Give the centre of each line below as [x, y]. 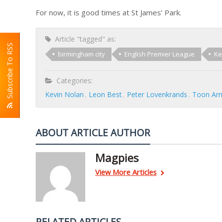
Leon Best [105, 94]
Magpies [117, 158]
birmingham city [82, 54]
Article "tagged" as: [83, 39]
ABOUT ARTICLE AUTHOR [93, 133]
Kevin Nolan [64, 94]
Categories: [73, 81]
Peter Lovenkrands [157, 94]
